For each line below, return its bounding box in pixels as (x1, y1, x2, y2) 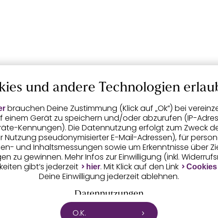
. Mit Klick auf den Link (100, 161, 181, 173)
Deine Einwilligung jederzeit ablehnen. (39, 171, 179, 182)
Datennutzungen (74, 190, 144, 200)
